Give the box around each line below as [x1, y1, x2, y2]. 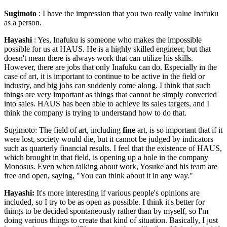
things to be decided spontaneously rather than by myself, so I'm [4, 206, 208, 215]
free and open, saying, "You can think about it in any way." [4, 171, 193, 180]
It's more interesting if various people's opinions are [34, 188, 200, 197]
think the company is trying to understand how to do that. [4, 108, 186, 117]
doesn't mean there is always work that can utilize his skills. [4, 53, 193, 62]
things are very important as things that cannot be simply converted [4, 90, 217, 99]
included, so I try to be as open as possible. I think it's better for [4, 197, 205, 206]
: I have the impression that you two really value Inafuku [36, 9, 218, 18]
